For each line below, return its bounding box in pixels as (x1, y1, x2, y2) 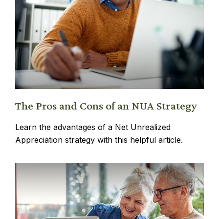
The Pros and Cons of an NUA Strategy (15, 98, 197, 112)
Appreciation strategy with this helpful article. (15, 134, 183, 145)
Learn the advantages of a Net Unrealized (15, 122, 171, 132)
